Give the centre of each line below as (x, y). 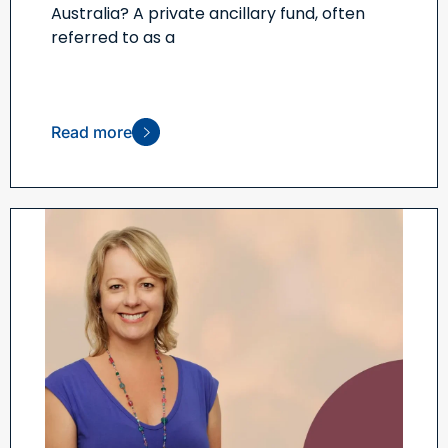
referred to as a (113, 38)
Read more (91, 132)
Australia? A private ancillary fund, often (208, 14)
